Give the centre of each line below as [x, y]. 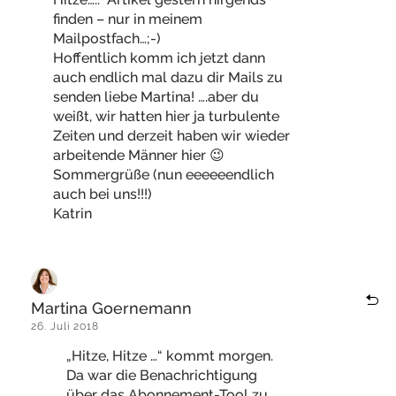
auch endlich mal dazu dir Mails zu [168, 77]
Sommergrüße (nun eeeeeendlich [164, 175]
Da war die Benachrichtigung [162, 375]
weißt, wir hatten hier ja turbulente [166, 116]
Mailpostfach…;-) [107, 38]
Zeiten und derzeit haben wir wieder [171, 136]
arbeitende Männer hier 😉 [139, 155]
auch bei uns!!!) [103, 194]
